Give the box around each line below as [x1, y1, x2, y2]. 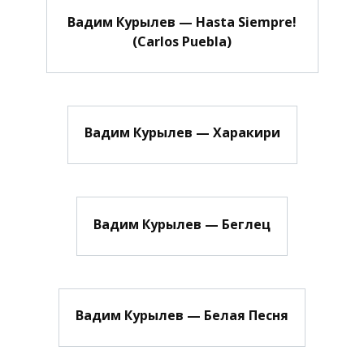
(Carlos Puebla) [132, 32, 232, 50]
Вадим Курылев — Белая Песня [76, 305, 288, 324]
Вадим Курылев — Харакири [84, 123, 280, 141]
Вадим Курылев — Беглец [93, 214, 271, 233]
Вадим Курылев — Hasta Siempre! [67, 12, 297, 31]
